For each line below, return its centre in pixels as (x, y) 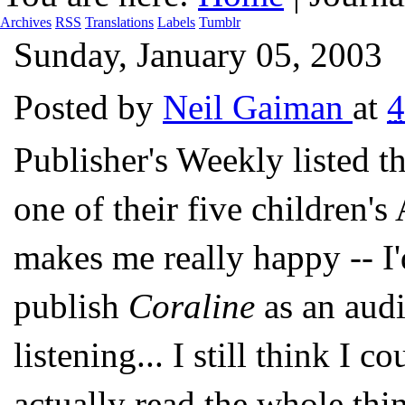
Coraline (192, 306)
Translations (119, 22)
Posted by (88, 107)
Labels (176, 22)
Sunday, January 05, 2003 (198, 55)
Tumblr (220, 22)
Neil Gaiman (253, 107)
